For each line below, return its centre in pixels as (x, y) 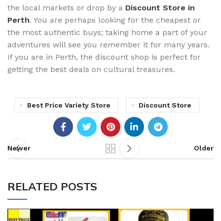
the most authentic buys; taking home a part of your (107, 32)
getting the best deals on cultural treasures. (91, 69)
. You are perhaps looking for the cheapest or (115, 20)
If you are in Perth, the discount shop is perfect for (104, 57)
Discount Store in (160, 7)
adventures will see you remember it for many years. (109, 44)
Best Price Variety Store (69, 105)
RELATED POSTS (52, 186)
